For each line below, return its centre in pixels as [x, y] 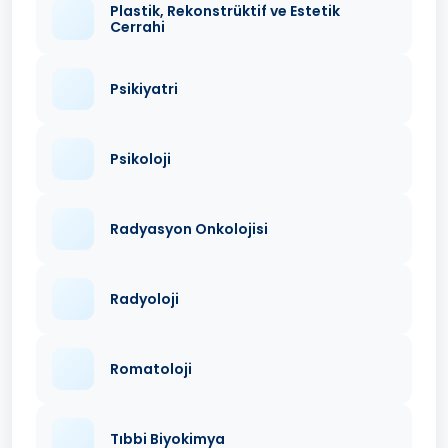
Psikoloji [140, 159]
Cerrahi [137, 27]
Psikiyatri [144, 89]
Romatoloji [151, 369]
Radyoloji [144, 299]
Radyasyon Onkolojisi [189, 229]
